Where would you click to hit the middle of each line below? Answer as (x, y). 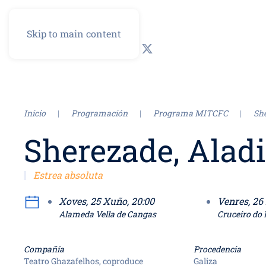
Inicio (35, 113)
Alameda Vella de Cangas (107, 214)
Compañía (44, 249)
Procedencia (218, 249)
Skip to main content (74, 34)
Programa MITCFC (191, 113)
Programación (99, 113)
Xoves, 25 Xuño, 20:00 (122, 201)
